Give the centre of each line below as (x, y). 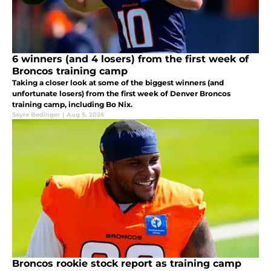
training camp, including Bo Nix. (72, 105)
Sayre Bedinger (36, 115)
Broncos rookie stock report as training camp (127, 264)
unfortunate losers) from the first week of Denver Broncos (121, 94)
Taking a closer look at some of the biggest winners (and (118, 83)
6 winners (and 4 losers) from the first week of (130, 59)
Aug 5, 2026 (85, 115)
